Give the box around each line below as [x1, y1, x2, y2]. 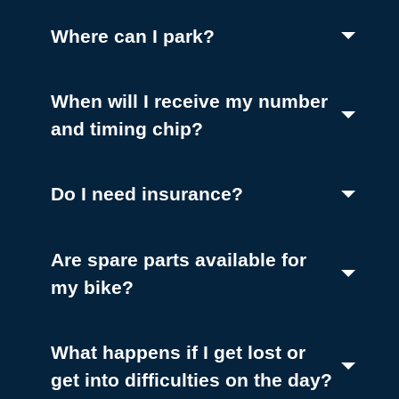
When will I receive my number [51, 91, 329, 112]
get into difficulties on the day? [51, 369, 333, 390]
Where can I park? [51, 25, 216, 46]
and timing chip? [51, 118, 204, 140]
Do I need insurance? [51, 183, 244, 205]
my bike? [51, 276, 134, 297]
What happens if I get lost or [51, 341, 306, 362]
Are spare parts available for [51, 248, 307, 270]
